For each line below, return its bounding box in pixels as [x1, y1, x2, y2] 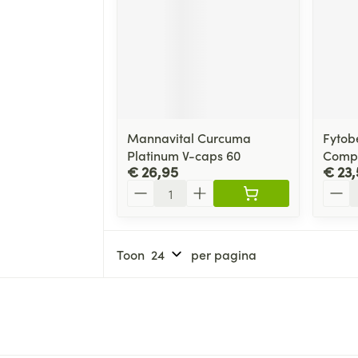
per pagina [191, 245, 257, 264]
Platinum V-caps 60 [127, 146, 241, 165]
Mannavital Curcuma [127, 129, 251, 147]
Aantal [126, 178, 165, 197]
